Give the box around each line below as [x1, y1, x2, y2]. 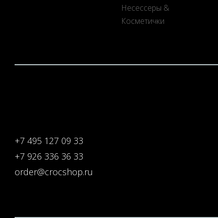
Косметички [121, 16, 164, 27]
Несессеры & [121, 2, 169, 14]
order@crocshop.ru [15, 166, 93, 178]
